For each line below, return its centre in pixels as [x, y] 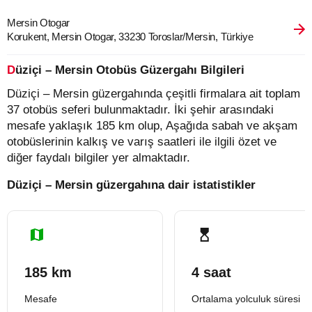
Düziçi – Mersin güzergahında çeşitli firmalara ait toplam [154, 94]
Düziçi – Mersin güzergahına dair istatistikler [131, 185]
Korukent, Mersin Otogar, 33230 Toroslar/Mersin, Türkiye [130, 37]
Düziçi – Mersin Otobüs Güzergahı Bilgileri [130, 70]
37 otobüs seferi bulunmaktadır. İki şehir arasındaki [140, 110]
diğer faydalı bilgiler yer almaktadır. [99, 158]
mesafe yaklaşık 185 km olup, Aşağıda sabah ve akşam [152, 126]
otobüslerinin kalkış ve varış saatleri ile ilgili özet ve [142, 142]
